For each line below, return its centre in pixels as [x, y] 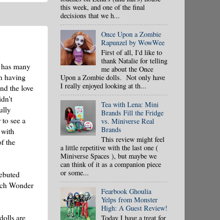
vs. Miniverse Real [127, 121]
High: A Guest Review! [134, 208]
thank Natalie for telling [134, 60]
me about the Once [127, 69]
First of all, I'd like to [131, 52]
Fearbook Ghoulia [126, 192]
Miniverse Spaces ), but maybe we [109, 156]
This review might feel [133, 139]
